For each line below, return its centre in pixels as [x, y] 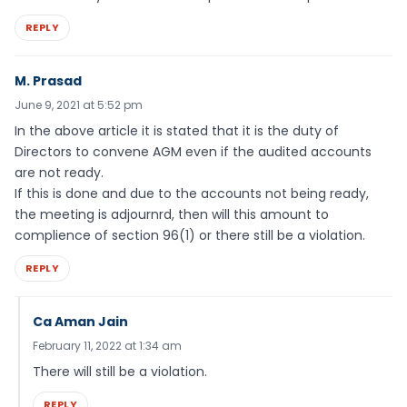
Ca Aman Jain [80, 321]
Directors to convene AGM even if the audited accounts [193, 152]
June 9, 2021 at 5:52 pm [79, 105]
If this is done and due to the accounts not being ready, [192, 194]
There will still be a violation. [120, 371]
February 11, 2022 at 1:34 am [107, 345]
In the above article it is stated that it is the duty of [177, 131]
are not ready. [59, 173]
